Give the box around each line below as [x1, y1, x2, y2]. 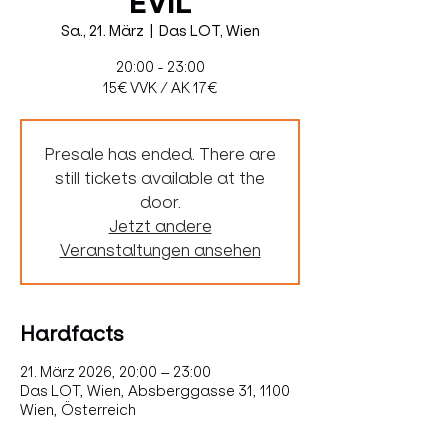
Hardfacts [20, 322, 124, 346]
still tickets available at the [55, 168, 265, 188]
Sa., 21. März [60, 22, 144, 40]
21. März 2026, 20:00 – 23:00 [20, 363, 211, 381]
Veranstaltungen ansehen [59, 240, 261, 260]
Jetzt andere [108, 216, 212, 236]
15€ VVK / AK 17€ [103, 79, 217, 97]
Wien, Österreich [20, 401, 136, 419]
